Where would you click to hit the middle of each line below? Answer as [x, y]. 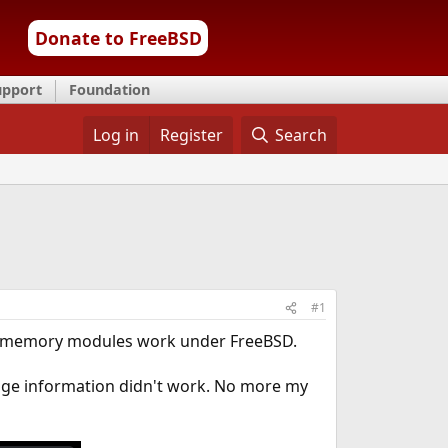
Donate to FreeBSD [118, 38]
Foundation [109, 89]
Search [301, 135]
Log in [115, 135]
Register [191, 135]
